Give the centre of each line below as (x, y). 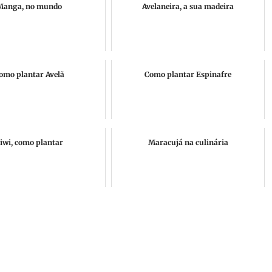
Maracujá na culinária (188, 142)
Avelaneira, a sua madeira (188, 6)
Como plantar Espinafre (188, 74)
